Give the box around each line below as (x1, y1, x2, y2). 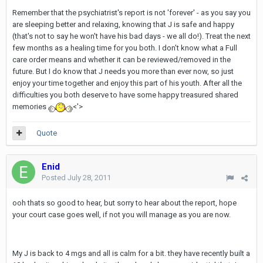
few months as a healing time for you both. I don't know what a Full (12, 43, 237, 52)
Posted (42, 173, 68, 182)
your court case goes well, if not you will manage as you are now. (12, 210, 231, 219)
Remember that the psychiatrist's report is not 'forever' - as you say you (12, 8, 251, 17)
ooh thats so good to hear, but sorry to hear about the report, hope (12, 198, 237, 207)
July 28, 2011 (68, 173, 111, 182)
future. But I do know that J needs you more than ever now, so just (12, 67, 234, 76)
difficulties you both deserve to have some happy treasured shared (12, 90, 238, 99)
